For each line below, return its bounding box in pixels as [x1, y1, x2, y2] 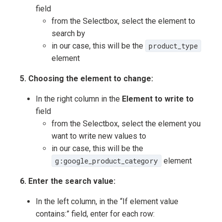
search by [52, 29, 85, 39]
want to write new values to [52, 131, 146, 141]
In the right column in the [36, 94, 122, 104]
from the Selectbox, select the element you [52, 119, 201, 129]
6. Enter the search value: [20, 176, 115, 186]
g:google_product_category [55, 156, 158, 166]
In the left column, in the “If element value [36, 197, 178, 207]
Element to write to [122, 94, 194, 104]
